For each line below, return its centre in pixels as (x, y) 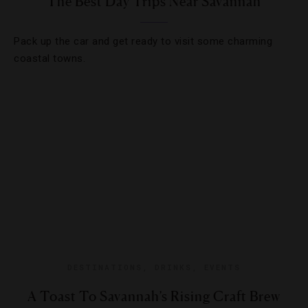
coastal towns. (49, 58)
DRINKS (173, 267)
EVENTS (222, 267)
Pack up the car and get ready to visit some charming (143, 41)
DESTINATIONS (105, 267)
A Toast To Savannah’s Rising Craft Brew (154, 296)
